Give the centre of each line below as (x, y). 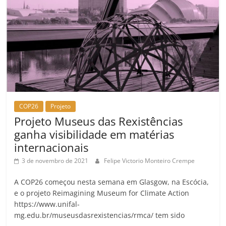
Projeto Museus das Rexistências (99, 121)
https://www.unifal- (47, 204)
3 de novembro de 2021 (55, 161)
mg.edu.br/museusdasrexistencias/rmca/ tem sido (100, 215)
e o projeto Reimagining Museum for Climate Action (102, 193)
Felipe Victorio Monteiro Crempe (150, 161)
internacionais (51, 148)
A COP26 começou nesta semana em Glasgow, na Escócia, (112, 182)
